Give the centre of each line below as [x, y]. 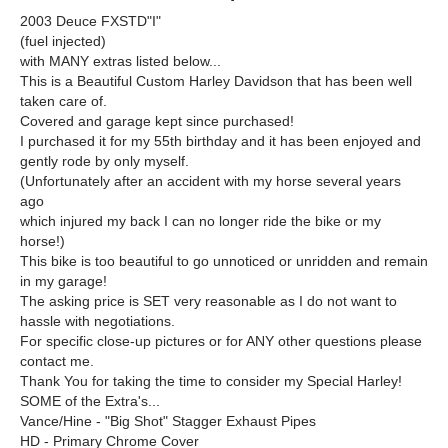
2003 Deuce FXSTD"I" [90, 21]
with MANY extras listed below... [120, 61]
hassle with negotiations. [97, 321]
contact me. [57, 361]
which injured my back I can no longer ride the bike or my [200, 221]
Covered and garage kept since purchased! [157, 121]
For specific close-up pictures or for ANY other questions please [221, 341]
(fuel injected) [63, 41]
